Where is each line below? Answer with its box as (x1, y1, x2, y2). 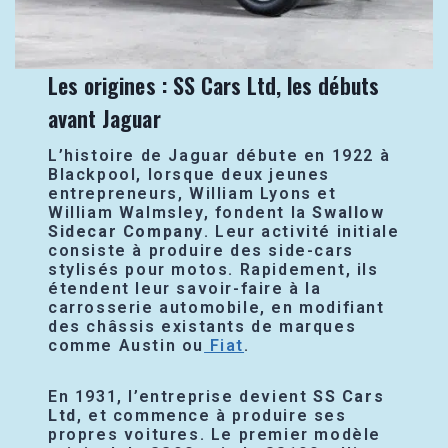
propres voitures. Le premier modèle (48, 424, 382, 444)
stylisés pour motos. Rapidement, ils (48, 259, 379, 279)
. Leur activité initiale (204, 221, 400, 241)
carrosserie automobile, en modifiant (48, 297, 385, 317)
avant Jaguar (48, 101, 161, 134)
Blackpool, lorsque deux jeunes (48, 164, 331, 184)
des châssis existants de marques (48, 316, 357, 336)
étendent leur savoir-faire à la (48, 278, 322, 298)
